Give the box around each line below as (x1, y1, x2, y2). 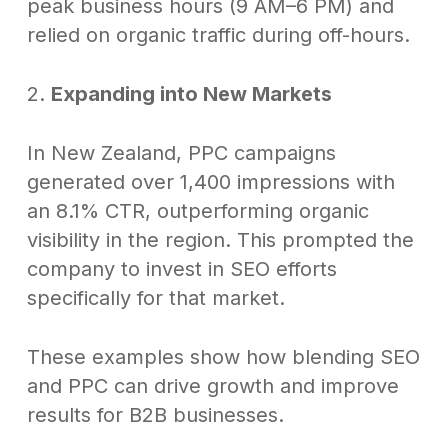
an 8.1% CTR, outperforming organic (26, 199, 369, 224)
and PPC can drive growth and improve (26, 374, 399, 399)
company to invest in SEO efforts (26, 257, 337, 282)
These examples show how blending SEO (26, 345, 420, 370)
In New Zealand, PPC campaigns (26, 141, 336, 166)
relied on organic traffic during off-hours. (26, 23, 410, 48)
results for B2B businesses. (26, 403, 284, 428)
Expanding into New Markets (50, 82, 332, 107)
